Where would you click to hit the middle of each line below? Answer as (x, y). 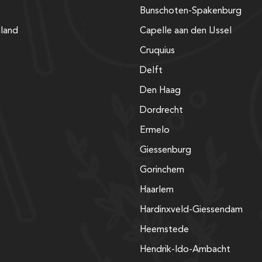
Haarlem (157, 190)
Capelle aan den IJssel (186, 31)
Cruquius (157, 51)
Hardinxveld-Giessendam (191, 210)
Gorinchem (162, 170)
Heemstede (164, 230)
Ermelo (155, 130)
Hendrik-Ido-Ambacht (185, 249)
